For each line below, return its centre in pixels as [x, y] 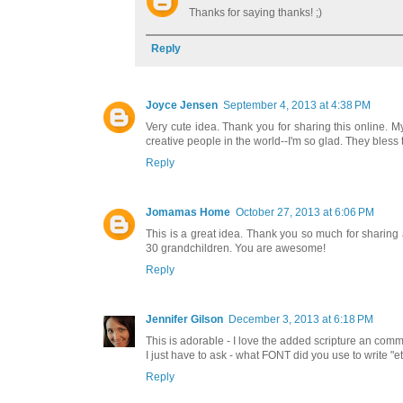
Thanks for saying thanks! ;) [255, 13]
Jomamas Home [188, 213]
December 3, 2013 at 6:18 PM [301, 320]
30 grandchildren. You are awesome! [236, 249]
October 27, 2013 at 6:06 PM [305, 213]
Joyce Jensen [182, 106]
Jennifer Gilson [184, 320]
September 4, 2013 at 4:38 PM [297, 106]
